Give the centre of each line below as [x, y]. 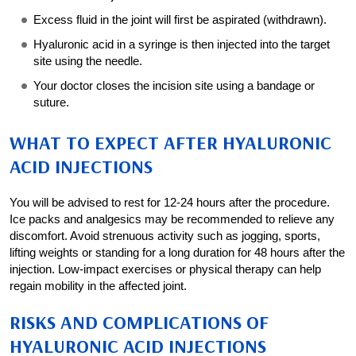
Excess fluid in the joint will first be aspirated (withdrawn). [180, 19]
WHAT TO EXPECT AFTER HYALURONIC [170, 142]
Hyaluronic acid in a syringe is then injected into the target [182, 44]
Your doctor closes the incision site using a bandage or [174, 85]
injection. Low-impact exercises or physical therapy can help [165, 269]
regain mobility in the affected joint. [98, 286]
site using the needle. [88, 61]
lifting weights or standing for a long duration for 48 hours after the [177, 252]
